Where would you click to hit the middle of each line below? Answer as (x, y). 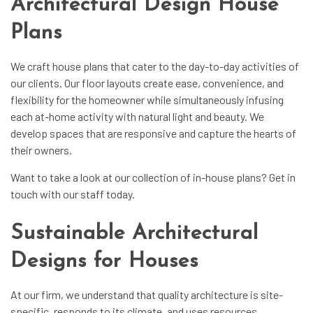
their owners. (41, 150)
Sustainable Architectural (134, 233)
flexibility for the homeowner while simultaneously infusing (147, 99)
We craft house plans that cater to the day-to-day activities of (155, 66)
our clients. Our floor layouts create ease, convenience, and (147, 82)
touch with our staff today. (73, 194)
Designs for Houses (104, 261)
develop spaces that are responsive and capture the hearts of (153, 133)
